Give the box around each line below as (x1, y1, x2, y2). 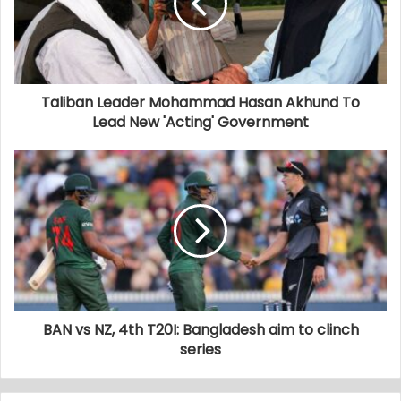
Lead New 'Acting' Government (92, 111, 309, 132)
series (180, 338, 221, 360)
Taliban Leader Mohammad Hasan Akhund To (41, 91, 360, 113)
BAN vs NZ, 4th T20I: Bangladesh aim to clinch (42, 319, 359, 340)
